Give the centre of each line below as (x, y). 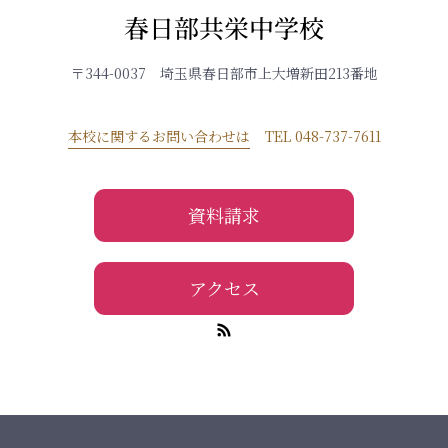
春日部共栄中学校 (224, 27)
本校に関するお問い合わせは (158, 135)
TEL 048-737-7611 (322, 136)
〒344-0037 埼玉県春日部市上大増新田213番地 (224, 72)
